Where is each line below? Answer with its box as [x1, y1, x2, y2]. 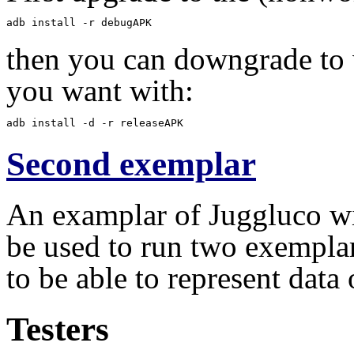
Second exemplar [6, 145, 256, 183]
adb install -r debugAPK [6, 16, 152, 28]
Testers [6, 310, 109, 348]
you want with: [6, 73, 194, 108]
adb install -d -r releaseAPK [6, 117, 183, 130]
